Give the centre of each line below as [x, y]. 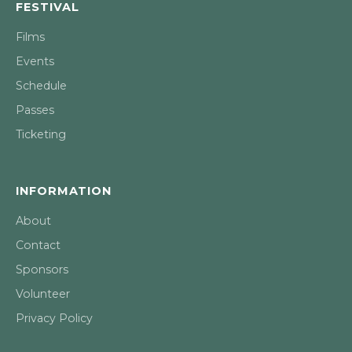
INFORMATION [64, 191]
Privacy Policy [54, 318]
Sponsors [42, 269]
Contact [38, 245]
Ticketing [41, 134]
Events [35, 61]
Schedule [41, 86]
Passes [35, 110]
